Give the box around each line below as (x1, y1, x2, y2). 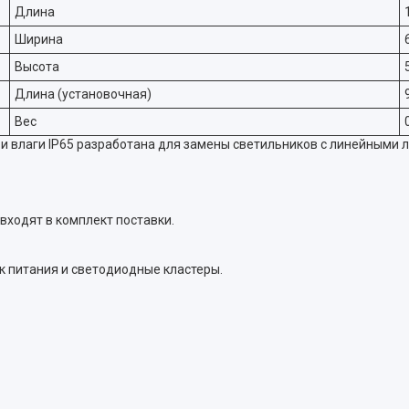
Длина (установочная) (15, 87, 152, 101)
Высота (15, 59, 59, 74)
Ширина (15, 32, 63, 47)
